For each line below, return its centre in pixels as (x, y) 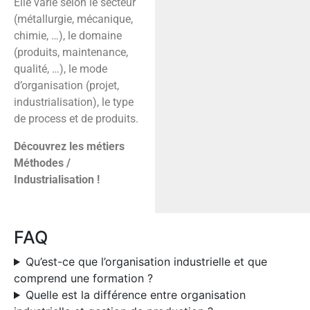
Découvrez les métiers (69, 146)
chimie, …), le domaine (68, 36)
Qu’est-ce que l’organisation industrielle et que (146, 262)
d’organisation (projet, (66, 85)
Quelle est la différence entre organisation (135, 295)
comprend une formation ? (83, 278)
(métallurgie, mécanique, (73, 19)
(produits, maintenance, (71, 52)
